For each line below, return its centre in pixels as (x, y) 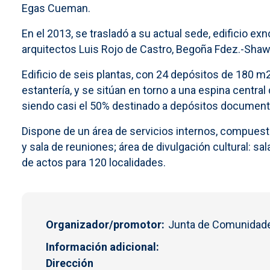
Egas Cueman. (56, 8)
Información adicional (101, 246)
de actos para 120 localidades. (94, 162)
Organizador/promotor (104, 224)
